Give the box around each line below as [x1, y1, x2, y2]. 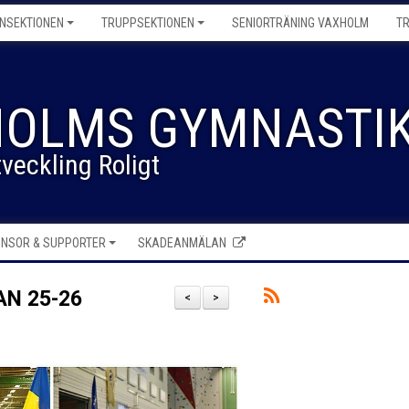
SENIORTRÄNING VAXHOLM [232, 16, 369, 30]
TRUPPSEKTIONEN [101, 16, 194, 30]
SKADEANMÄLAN [138, 236, 226, 250]
